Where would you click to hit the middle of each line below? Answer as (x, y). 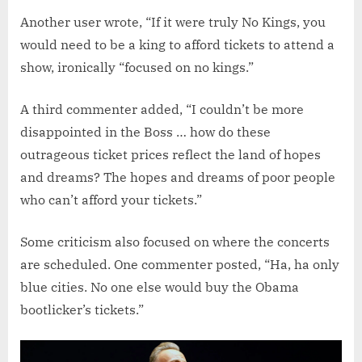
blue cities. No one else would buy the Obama (160, 286)
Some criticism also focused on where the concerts (175, 241)
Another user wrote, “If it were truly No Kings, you (173, 21)
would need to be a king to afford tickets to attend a (177, 44)
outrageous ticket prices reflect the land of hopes (170, 154)
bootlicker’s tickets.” (82, 309)
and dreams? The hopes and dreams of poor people (178, 177)
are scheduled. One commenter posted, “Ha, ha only (180, 264)
